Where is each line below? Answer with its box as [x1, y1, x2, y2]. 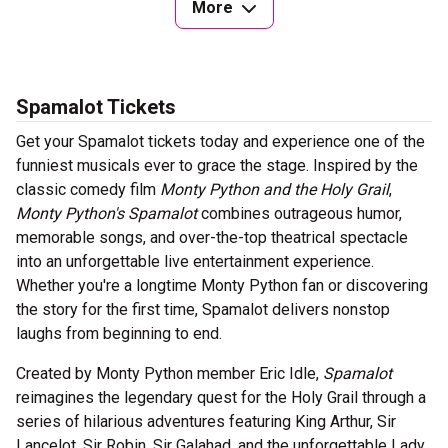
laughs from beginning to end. [16, 324, 222, 344]
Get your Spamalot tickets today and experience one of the [16, 132, 425, 152]
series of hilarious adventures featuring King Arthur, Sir [16, 412, 396, 432]
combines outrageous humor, [197, 204, 402, 224]
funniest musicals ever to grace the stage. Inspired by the [16, 156, 418, 176]
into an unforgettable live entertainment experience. [16, 252, 374, 272]
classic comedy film [16, 180, 160, 200]
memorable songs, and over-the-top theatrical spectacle [16, 228, 408, 248]
